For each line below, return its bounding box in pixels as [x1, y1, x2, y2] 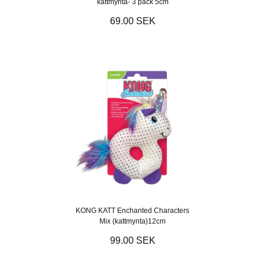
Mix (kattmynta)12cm [99, 216, 166, 225]
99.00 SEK [109, 235, 156, 245]
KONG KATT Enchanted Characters [76, 206, 189, 215]
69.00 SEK [109, 15, 156, 26]
